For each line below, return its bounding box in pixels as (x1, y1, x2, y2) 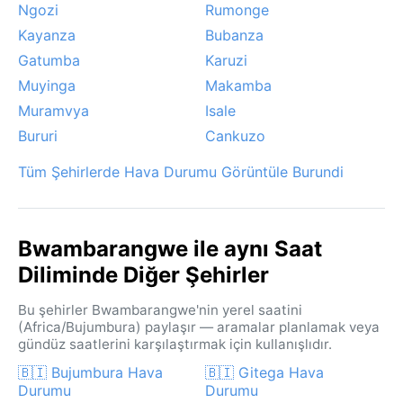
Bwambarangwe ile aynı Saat (18, 235, 322, 262)
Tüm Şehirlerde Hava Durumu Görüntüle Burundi (18, 162, 344, 181)
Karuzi (205, 50, 247, 69)
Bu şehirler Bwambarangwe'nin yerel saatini (18, 300, 302, 318)
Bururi (18, 126, 58, 145)
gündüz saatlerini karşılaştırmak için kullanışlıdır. (18, 335, 332, 353)
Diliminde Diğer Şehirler (18, 261, 269, 288)
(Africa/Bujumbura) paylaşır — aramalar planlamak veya (18, 318, 380, 336)
